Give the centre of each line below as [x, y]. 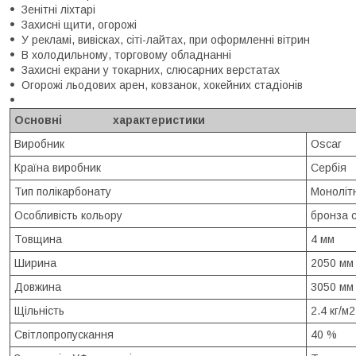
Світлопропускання [64, 334]
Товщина [38, 239]
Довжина [38, 286]
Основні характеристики [110, 120]
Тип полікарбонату [63, 191]
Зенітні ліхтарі [58, 9]
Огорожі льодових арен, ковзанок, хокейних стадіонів [162, 85]
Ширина [35, 263]
